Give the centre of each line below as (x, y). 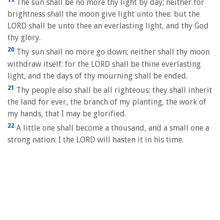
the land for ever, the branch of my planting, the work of (107, 102)
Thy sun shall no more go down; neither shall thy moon (112, 52)
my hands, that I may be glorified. (67, 113)
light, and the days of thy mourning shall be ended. (97, 76)
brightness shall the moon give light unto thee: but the (104, 14)
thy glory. (24, 38)
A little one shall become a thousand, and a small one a (112, 128)
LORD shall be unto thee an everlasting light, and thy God (108, 26)
